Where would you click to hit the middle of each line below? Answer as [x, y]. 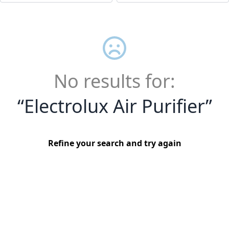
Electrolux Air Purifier [114, 106]
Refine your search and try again [114, 143]
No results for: [114, 81]
